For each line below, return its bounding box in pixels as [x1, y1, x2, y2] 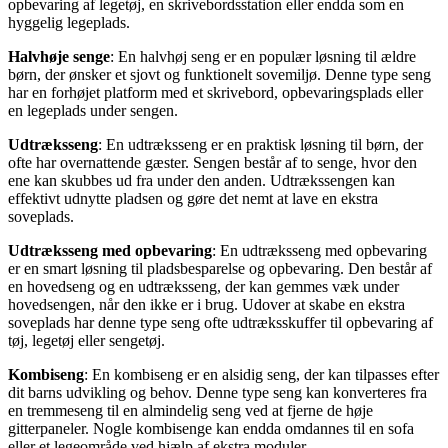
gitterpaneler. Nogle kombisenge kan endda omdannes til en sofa [8, 419, 414, 437]
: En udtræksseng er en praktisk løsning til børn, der [98, 135, 423, 153]
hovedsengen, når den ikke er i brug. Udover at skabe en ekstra [8, 295, 405, 313]
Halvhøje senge [8, 47, 110, 65]
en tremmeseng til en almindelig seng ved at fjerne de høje [8, 401, 373, 419]
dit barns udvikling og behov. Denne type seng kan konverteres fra [8, 383, 427, 401]
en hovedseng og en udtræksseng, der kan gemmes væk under [8, 277, 399, 295]
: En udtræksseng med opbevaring [212, 241, 427, 259]
